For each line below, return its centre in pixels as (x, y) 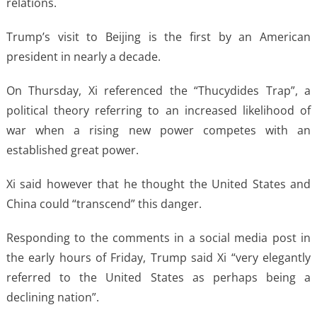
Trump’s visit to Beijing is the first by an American (158, 36)
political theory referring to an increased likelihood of (158, 110)
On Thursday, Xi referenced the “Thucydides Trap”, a (158, 90)
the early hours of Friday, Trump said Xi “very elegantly (158, 257)
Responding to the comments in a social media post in (158, 237)
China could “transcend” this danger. (104, 203)
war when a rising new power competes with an (158, 130)
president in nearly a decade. (83, 56)
